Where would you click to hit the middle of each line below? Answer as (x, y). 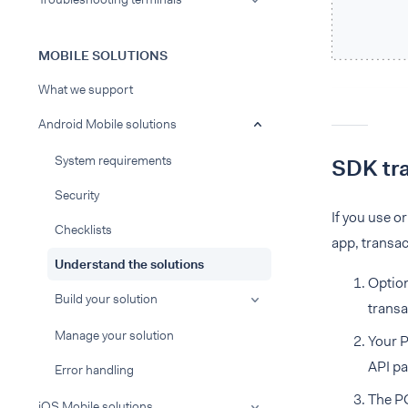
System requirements (113, 160)
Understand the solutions (129, 264)
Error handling (94, 370)
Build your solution (106, 299)
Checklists (83, 229)
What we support (86, 89)
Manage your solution (114, 335)
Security (77, 195)
